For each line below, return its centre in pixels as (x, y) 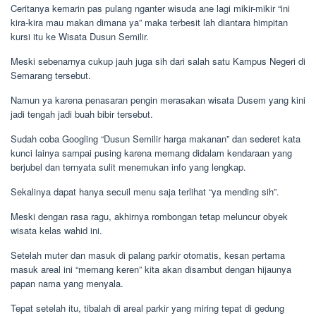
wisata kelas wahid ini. (56, 230)
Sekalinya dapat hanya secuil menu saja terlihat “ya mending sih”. (145, 192)
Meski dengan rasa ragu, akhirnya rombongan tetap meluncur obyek (149, 216)
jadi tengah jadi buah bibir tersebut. (82, 114)
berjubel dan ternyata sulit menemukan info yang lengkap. (128, 167)
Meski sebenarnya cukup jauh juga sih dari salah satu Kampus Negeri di (158, 61)
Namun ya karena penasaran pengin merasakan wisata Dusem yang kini (158, 100)
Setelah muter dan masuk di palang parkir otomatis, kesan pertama (148, 255)
